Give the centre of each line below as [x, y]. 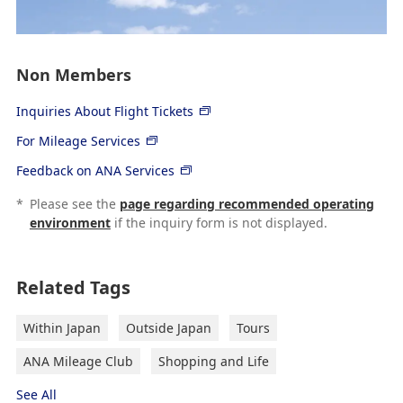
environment [70, 222]
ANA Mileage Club [78, 361]
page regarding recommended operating [246, 203]
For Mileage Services [78, 140]
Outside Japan [168, 327]
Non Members [73, 74]
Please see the [74, 203]
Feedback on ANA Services [95, 170]
